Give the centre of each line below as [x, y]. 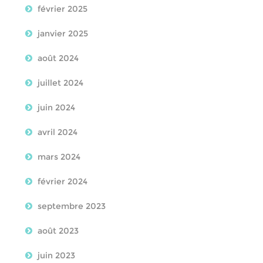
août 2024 [58, 58]
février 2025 [62, 9]
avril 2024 [57, 132]
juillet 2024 [60, 83]
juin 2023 [56, 255]
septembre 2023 [71, 206]
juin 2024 [56, 107]
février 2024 [62, 181]
